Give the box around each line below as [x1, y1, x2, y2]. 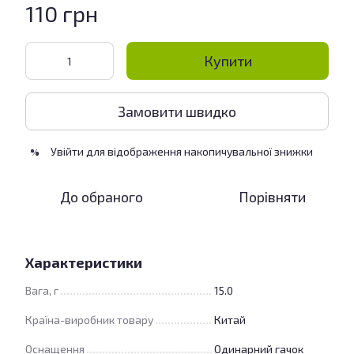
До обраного [59, 188, 143, 205]
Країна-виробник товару [25, 313, 153, 326]
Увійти [51, 145, 84, 158]
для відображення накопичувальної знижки [84, 145, 313, 158]
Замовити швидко [118, 102, 236, 120]
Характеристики [25, 254, 142, 271]
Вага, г [25, 284, 58, 297]
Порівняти [238, 188, 306, 205]
